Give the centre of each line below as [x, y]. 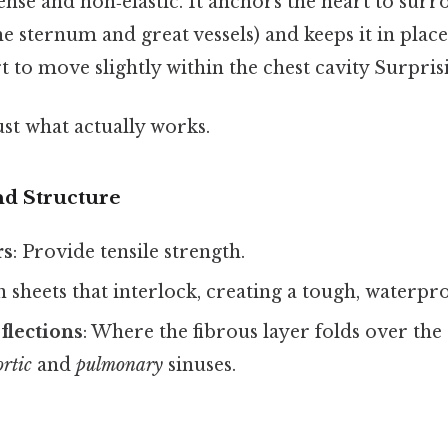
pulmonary [120, 364]
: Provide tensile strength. [129, 251]
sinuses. [200, 364]
